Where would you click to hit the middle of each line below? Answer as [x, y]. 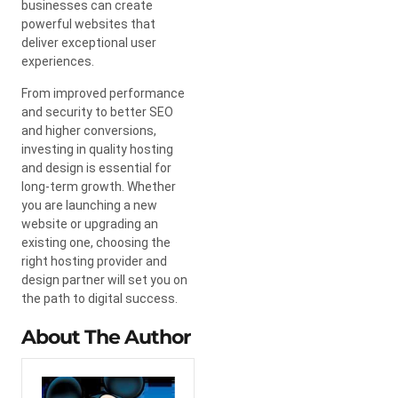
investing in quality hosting [97, 149]
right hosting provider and [94, 261]
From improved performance [103, 93]
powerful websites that [88, 24]
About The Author [106, 337]
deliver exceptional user [89, 42]
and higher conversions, [89, 130]
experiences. [58, 61]
